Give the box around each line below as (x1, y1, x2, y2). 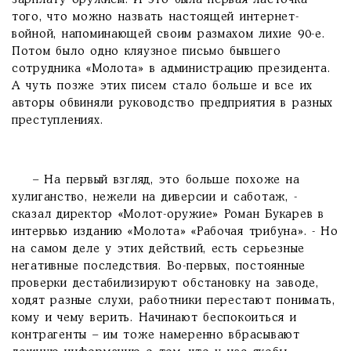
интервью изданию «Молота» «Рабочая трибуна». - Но (12, 226, 338, 237)
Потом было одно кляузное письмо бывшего (12, 46, 281, 57)
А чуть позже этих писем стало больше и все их (12, 81, 313, 92)
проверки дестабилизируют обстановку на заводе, (12, 278, 319, 289)
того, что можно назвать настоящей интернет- (12, 12, 299, 23)
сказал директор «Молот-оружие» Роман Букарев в (12, 209, 324, 220)
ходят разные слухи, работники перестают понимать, (12, 295, 335, 306)
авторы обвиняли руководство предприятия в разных (12, 98, 334, 109)
